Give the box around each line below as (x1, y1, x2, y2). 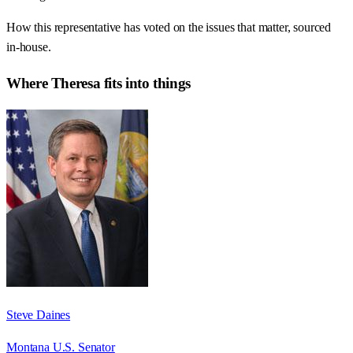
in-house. (6, 40, 51, 54)
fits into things (100, 74, 191, 91)
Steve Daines (6, 307, 71, 321)
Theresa (50, 74, 101, 91)
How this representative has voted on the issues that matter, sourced (6, 20, 332, 35)
